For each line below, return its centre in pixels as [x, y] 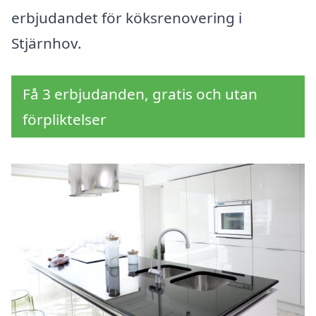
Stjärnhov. [47, 43]
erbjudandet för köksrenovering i [127, 18]
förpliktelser [65, 120]
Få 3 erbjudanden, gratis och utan [140, 94]
